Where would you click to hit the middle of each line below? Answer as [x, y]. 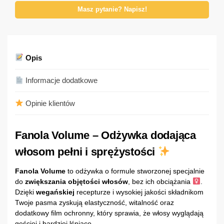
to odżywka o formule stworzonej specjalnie [135, 171]
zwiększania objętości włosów [76, 181]
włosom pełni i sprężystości [85, 151]
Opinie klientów [49, 103]
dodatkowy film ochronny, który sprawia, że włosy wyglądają [109, 213]
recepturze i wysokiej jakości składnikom [139, 192]
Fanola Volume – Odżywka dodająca [105, 135]
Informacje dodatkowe [61, 80]
